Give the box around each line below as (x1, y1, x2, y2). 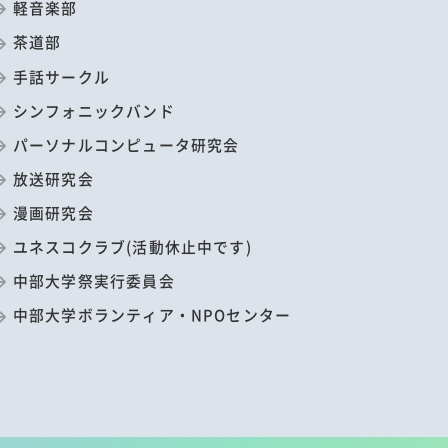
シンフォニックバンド (12, 99, 175, 121)
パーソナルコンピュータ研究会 (12, 133, 240, 155)
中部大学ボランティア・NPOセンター (12, 304, 292, 326)
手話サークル (12, 65, 110, 87)
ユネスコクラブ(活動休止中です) (12, 236, 252, 258)
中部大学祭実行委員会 (12, 270, 175, 292)
